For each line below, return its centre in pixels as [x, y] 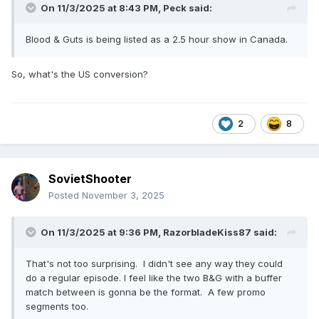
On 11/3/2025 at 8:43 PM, [102, 8]
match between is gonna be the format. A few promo [146, 292]
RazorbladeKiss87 [207, 232]
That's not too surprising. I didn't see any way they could [154, 264]
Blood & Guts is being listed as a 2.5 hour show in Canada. [157, 40]
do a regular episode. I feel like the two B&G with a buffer [154, 278]
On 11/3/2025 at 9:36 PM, [102, 232]
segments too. [58, 307]
